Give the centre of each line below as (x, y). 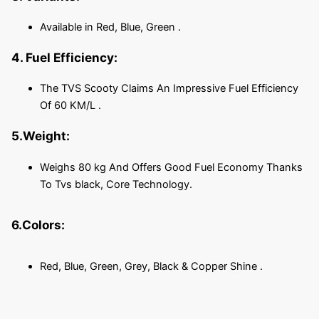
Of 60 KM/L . (70, 106)
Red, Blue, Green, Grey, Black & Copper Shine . (151, 266)
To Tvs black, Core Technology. (116, 184)
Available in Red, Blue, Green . (110, 27)
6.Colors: (38, 225)
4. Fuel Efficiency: (64, 58)
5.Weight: (40, 136)
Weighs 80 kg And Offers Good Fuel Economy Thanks (171, 167)
